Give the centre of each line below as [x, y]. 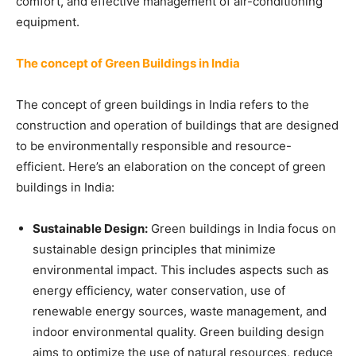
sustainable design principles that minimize [154, 249]
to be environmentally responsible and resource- [154, 146]
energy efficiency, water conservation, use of [159, 290]
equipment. [48, 22]
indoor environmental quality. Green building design [178, 332]
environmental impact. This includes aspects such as [181, 270]
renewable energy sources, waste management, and [180, 311]
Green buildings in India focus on [242, 228]
